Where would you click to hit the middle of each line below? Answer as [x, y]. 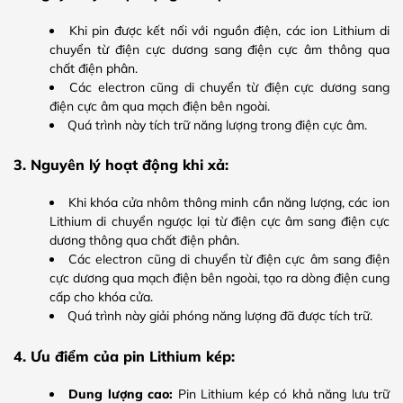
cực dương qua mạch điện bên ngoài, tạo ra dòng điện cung [219, 278]
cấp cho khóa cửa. [101, 297]
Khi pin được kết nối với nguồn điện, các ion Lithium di [229, 31]
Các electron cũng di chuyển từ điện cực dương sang [230, 88]
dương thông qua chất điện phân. [144, 241]
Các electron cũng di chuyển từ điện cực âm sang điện [229, 260]
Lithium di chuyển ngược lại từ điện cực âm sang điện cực [219, 222]
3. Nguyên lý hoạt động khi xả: [121, 165]
